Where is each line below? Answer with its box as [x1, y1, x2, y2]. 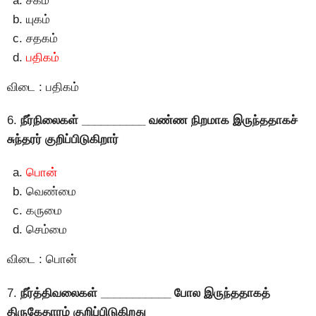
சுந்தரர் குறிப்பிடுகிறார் [7, 133, 119, 147]
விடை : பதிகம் [7, 80, 79, 94]
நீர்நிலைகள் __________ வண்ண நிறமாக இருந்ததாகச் [20, 114, 298, 128]
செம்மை [26, 223, 67, 237]
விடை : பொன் [7, 253, 77, 267]
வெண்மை [26, 185, 76, 199]
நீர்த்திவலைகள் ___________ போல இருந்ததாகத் [20, 286, 270, 300]
